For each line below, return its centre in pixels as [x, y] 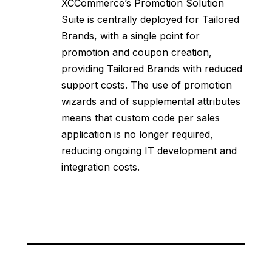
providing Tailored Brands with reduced [151, 69]
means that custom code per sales [140, 118]
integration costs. [100, 167]
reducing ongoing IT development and [149, 151]
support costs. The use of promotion [146, 85]
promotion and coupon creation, [136, 53]
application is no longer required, [137, 134]
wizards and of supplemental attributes [151, 102]
